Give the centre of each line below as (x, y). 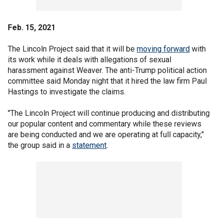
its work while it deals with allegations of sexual (90, 59)
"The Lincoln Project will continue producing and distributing (109, 113)
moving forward (163, 49)
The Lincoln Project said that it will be (72, 49)
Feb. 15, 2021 (32, 27)
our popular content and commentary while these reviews (105, 124)
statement (89, 145)
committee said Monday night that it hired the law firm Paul (107, 81)
